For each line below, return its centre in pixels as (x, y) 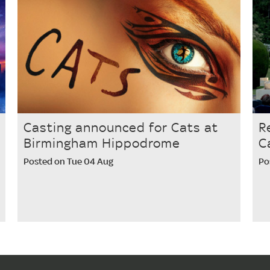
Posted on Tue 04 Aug (68, 162)
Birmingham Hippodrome (102, 143)
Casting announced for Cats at (121, 127)
